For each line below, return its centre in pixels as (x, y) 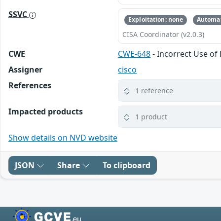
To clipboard (127, 165)
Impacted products (46, 111)
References (30, 85)
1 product (151, 116)
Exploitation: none (156, 20)
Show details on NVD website (63, 137)
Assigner (25, 69)
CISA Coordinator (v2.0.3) (164, 34)
